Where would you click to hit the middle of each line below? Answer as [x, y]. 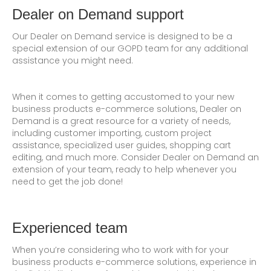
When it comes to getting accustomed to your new [123, 96]
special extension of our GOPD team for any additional [130, 48]
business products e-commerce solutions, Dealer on [127, 109]
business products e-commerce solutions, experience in [134, 262]
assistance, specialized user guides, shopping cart [122, 145]
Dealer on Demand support [98, 14]
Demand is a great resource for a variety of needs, [121, 121]
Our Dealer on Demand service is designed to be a [122, 36]
